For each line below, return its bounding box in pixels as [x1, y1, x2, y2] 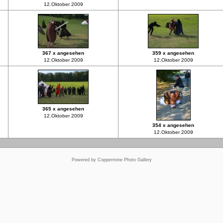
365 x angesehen [42, 106, 84, 111]
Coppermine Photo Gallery [97, 157, 152, 162]
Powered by [71, 157, 98, 162]
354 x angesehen [152, 122, 194, 128]
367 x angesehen [42, 50, 84, 56]
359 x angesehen [152, 50, 194, 56]
